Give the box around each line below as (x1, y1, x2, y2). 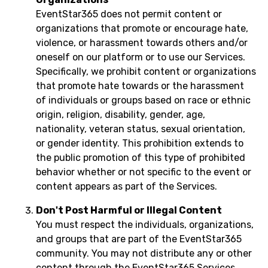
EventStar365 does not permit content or (36, 8, 222, 20)
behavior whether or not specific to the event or (36, 166, 251, 178)
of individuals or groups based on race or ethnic (36, 95, 251, 106)
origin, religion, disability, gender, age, (36, 109, 205, 120)
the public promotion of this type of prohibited (36, 152, 245, 163)
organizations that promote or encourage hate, (36, 23, 248, 34)
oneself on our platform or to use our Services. (36, 51, 245, 63)
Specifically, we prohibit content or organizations (36, 66, 256, 77)
